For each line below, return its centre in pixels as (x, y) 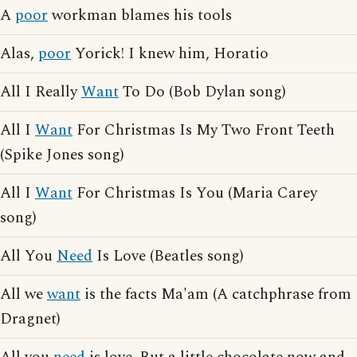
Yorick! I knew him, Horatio (170, 54)
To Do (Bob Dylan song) (202, 92)
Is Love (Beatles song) (168, 256)
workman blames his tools (140, 16)
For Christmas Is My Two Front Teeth (204, 130)
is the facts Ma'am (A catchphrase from (216, 294)
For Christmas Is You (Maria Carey (195, 193)
